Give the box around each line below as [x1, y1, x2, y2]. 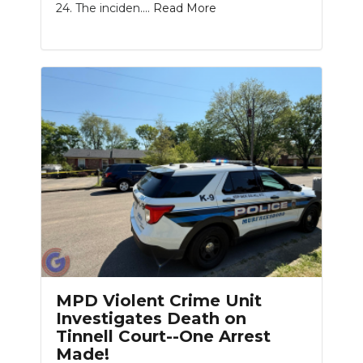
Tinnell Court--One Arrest [56, 327, 271, 347]
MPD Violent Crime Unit [56, 291, 262, 311]
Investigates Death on [56, 309, 246, 329]
